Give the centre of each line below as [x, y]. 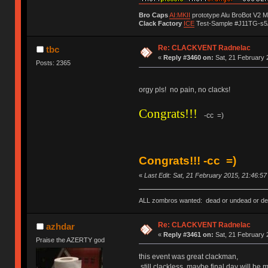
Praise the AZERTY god [71, 240]
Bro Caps [153, 15]
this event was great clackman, [188, 256]
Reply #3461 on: [188, 234]
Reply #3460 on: [188, 58]
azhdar [60, 226]
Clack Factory [160, 24]
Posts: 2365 [54, 63]
